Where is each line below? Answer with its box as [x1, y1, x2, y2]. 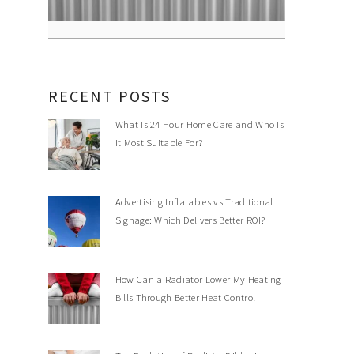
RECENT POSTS [48, 86, 171, 107]
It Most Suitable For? [115, 136, 203, 149]
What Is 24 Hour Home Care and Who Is [115, 118, 284, 131]
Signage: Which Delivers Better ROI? [115, 213, 265, 227]
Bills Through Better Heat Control [115, 290, 256, 303]
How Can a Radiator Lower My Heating [115, 272, 281, 285]
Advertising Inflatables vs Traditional [115, 195, 273, 209]
